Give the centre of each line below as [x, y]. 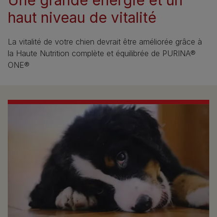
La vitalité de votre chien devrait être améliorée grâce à [105, 41]
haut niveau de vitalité [82, 17]
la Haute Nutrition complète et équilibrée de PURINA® [102, 53]
